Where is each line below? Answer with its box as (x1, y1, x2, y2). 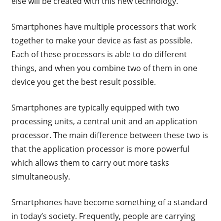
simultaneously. (11, 171, 70, 183)
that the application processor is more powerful (11, 144, 189, 155)
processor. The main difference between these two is (11, 130, 208, 141)
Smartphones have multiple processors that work (11, 21, 196, 33)
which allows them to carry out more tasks (11, 157, 169, 169)
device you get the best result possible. (11, 76, 156, 88)
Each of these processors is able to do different (11, 49, 187, 60)
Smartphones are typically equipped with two (11, 102, 180, 113)
